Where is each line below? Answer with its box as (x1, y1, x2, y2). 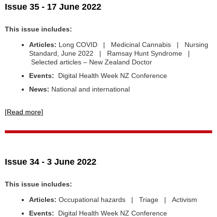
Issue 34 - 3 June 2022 (5, 157, 96, 167)
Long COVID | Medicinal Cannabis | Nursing (59, 41, 208, 48)
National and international (49, 85, 130, 93)
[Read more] (5, 108, 43, 116)
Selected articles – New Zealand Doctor (29, 58, 152, 66)
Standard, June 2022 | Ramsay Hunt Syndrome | (29, 49, 192, 57)
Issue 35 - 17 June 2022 (5, 2, 101, 12)
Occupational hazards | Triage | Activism (59, 196, 197, 203)
